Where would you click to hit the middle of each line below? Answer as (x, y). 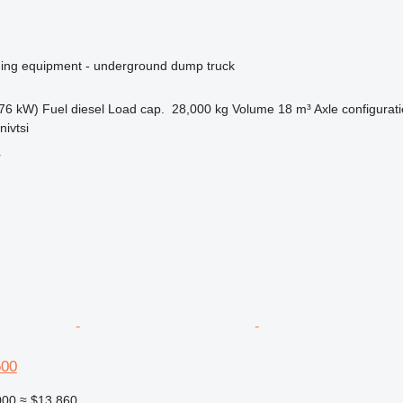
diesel (87, 108)
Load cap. (136, 108)
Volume (253, 108)
